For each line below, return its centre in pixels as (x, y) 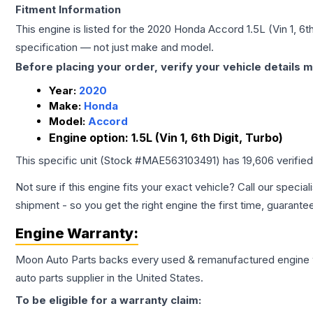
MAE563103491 (179, 160)
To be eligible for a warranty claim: (108, 300)
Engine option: (90, 138)
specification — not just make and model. (115, 47)
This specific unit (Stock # (79, 160)
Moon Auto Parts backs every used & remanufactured (146, 260)
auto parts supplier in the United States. (109, 278)
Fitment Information (68, 9)
